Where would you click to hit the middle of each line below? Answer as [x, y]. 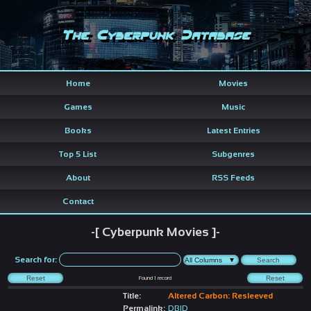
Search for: [36, 259]
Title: [132, 295]
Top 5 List [78, 154]
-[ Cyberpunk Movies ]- [155, 232]
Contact [78, 201]
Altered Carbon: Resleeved [220, 295]
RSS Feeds [233, 177]
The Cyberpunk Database [155, 35]
